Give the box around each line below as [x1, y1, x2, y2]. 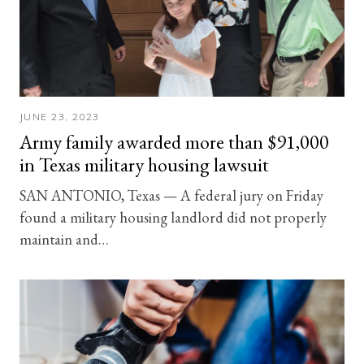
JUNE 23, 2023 [19, 110, 100, 123]
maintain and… [19, 228, 109, 249]
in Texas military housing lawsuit [19, 151, 273, 177]
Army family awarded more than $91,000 [19, 128, 329, 154]
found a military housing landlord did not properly [19, 206, 327, 227]
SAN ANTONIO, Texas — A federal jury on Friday [19, 184, 323, 205]
